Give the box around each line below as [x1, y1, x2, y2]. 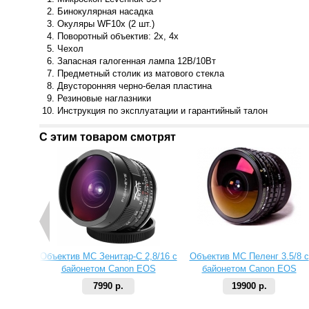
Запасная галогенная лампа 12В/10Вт [57, 56, 216, 66]
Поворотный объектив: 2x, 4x [57, 31, 179, 41]
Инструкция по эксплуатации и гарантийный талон [57, 106, 268, 116]
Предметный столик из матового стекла [57, 68, 224, 79]
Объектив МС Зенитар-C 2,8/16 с [39, 251, 177, 261]
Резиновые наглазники [57, 93, 151, 103]
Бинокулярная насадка [57, 6, 153, 17]
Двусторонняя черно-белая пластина [57, 81, 212, 91]
